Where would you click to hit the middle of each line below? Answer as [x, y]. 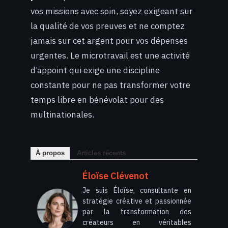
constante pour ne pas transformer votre [110, 85]
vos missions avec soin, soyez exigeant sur [112, 11]
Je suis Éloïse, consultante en [137, 191]
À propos [50, 153]
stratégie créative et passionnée [137, 201]
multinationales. [62, 114]
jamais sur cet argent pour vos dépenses [109, 40]
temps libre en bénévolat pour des [97, 99]
